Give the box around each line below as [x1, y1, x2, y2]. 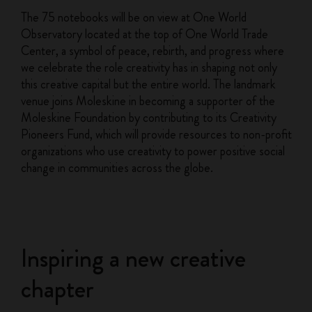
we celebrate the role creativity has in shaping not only [21, 58, 278, 77]
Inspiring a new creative [21, 240, 247, 276]
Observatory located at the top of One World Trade [21, 25, 269, 43]
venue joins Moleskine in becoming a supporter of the [21, 92, 276, 110]
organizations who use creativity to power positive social [21, 142, 286, 160]
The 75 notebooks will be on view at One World [21, 8, 247, 26]
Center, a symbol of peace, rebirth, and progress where [21, 42, 285, 60]
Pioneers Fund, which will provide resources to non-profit [21, 125, 292, 143]
